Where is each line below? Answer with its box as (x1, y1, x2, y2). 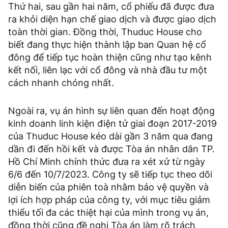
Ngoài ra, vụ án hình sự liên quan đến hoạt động (8, 105, 215, 116)
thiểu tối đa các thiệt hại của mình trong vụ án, (8, 207, 209, 218)
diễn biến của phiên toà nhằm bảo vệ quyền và (8, 181, 209, 192)
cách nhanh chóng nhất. (8, 77, 114, 88)
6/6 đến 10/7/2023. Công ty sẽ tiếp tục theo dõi (8, 168, 212, 180)
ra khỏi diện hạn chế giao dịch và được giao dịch (8, 13, 216, 24)
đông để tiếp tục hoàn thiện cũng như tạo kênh (8, 51, 212, 63)
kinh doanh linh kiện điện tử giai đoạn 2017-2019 (8, 118, 217, 129)
